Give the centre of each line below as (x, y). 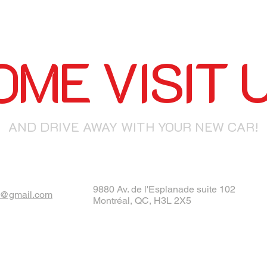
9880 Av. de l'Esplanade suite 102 (164, 189)
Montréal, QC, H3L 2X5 (142, 201)
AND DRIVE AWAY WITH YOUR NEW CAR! (133, 127)
